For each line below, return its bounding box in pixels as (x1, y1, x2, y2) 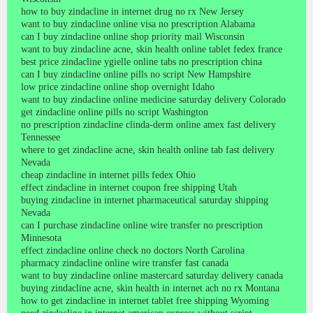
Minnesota (21, 232, 61, 243)
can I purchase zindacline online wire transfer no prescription (21, 219, 263, 231)
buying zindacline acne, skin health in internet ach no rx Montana (21, 282, 279, 293)
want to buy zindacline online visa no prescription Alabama (21, 18, 255, 29)
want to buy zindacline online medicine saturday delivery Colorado (21, 94, 286, 105)
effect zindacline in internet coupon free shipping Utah (21, 182, 237, 193)
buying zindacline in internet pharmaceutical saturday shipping (21, 194, 268, 205)
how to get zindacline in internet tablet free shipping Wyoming (21, 295, 269, 306)
